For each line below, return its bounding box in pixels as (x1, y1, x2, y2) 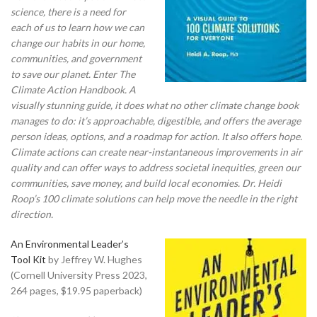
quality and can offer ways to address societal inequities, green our (11, 161, 301, 173)
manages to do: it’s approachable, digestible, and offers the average (11, 114, 301, 127)
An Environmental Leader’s (11, 237, 129, 250)
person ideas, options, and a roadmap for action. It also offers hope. (11, 129, 302, 142)
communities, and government (11, 52, 142, 64)
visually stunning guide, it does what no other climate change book (11, 98, 299, 111)
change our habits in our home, (11, 36, 145, 49)
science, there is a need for (11, 5, 126, 18)
